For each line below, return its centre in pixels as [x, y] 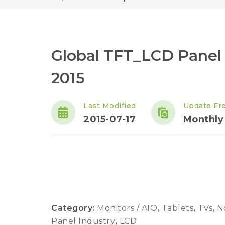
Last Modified [110, 106]
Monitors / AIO [128, 208]
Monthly [203, 119]
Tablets [179, 208]
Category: [74, 208]
